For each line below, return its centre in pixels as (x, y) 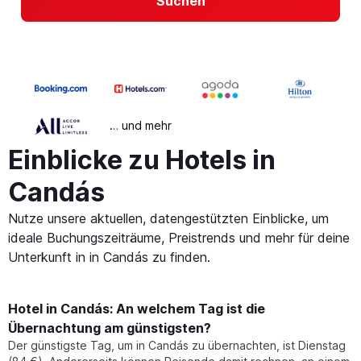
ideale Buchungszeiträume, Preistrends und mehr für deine (179, 238)
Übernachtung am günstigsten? (110, 328)
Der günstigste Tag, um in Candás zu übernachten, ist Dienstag (177, 346)
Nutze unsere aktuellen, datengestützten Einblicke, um (168, 219)
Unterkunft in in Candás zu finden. (109, 257)
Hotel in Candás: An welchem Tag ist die (137, 309)
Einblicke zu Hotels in (142, 160)
